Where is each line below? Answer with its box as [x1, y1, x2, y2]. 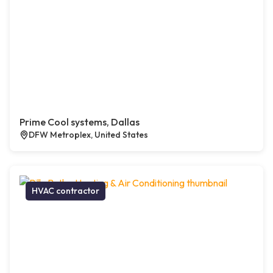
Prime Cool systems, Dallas [19, 116, 140, 129]
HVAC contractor [32, 185, 99, 197]
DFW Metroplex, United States [29, 129, 148, 141]
